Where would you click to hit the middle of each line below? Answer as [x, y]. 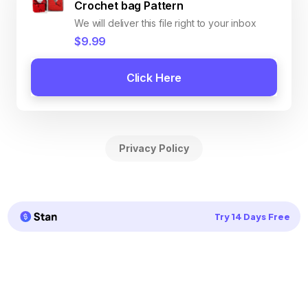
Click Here [154, 77]
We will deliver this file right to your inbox [165, 23]
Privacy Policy [154, 148]
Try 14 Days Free [252, 217]
